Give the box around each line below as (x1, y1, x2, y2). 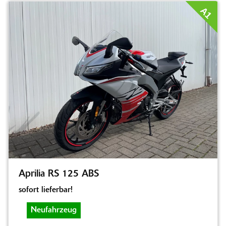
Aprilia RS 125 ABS (19, 169, 99, 179)
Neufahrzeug (31, 206, 77, 214)
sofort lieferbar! (19, 186, 73, 194)
